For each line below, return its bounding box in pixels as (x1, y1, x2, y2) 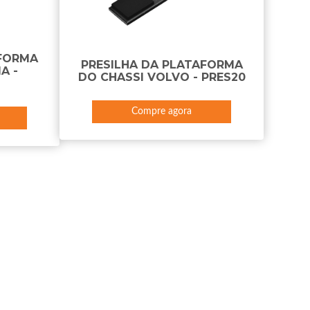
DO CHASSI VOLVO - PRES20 (77, 71, 246, 84)
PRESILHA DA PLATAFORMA (80, 58, 243, 71)
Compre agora (131, 107, 192, 116)
